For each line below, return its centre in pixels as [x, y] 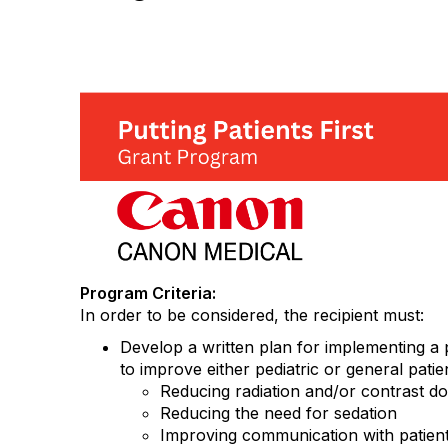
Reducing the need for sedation [278, 413]
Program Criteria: [148, 293]
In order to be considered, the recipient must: [252, 315]
